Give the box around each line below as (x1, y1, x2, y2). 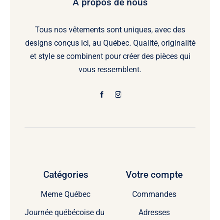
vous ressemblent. (79, 64, 141, 74)
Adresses (138, 207, 170, 217)
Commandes (132, 189, 177, 199)
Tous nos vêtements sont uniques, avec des (35, 25, 185, 34)
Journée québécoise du (24, 207, 105, 217)
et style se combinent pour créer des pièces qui (29, 51, 191, 61)
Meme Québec (41, 189, 91, 199)
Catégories (43, 168, 88, 180)
